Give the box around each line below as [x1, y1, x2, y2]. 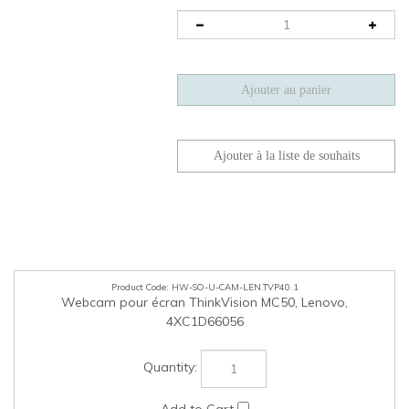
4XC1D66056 [165, 295, 244, 312]
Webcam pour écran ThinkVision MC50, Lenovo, [61, 276, 348, 293]
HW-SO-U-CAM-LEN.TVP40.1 [171, 263, 299, 275]
